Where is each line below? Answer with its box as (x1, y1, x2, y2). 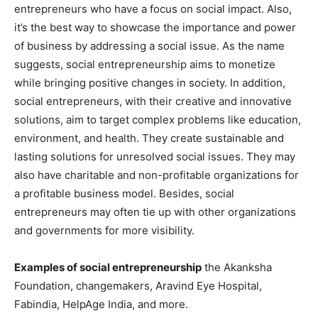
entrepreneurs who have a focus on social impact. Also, (14, 1, 292, 16)
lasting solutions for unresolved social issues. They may (14, 149, 295, 163)
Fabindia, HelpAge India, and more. (14, 297, 188, 311)
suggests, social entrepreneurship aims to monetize (14, 57, 275, 71)
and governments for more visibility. (14, 223, 194, 237)
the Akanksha (202, 260, 272, 274)
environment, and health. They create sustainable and (14, 131, 284, 145)
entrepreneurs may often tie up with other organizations (14, 204, 296, 219)
